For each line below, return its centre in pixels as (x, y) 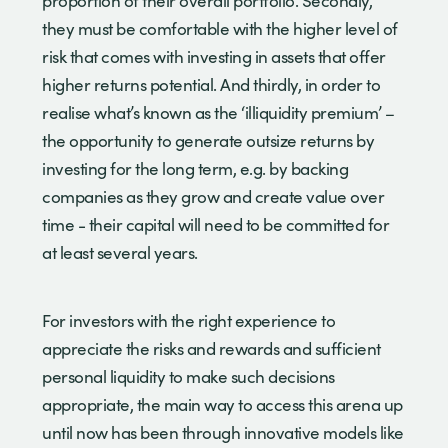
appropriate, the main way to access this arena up (222, 404)
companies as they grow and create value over (213, 196)
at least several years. (121, 252)
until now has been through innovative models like (223, 432)
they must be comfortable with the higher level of (220, 28)
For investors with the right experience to (188, 320)
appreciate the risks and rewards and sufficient (211, 348)
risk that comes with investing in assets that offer (214, 56)
